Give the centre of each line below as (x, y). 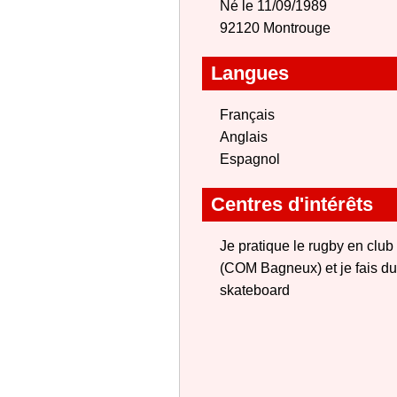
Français (247, 115)
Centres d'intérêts (292, 204)
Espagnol (250, 159)
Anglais (244, 137)
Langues (250, 73)
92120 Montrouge (275, 28)
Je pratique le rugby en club (307, 246)
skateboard (255, 290)
